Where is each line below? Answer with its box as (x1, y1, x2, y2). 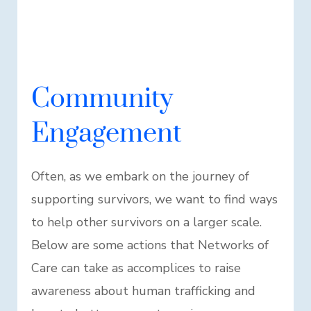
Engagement (31, 117, 181, 151)
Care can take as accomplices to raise (31, 260, 241, 277)
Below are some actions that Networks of (31, 237, 269, 254)
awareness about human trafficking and (31, 283, 255, 300)
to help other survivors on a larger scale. (31, 214, 262, 231)
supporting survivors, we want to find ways (31, 191, 278, 208)
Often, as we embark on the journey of (31, 168, 249, 185)
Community (31, 82, 173, 117)
